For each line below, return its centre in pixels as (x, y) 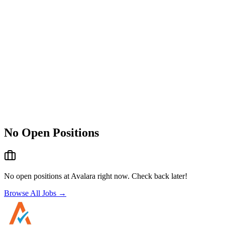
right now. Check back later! (141, 176)
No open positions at (37, 176)
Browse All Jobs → (35, 193)
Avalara (83, 176)
